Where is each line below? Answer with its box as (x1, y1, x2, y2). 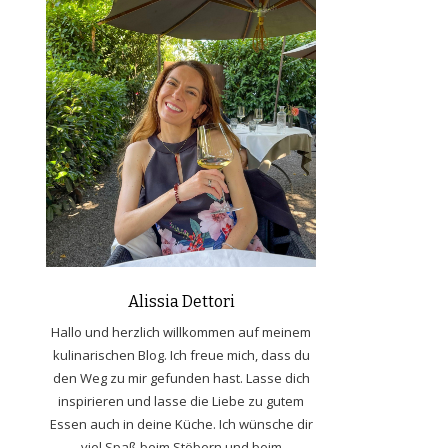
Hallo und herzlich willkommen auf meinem (51, 322, 311, 341)
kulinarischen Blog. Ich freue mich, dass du (52, 345, 310, 364)
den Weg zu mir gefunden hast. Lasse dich (52, 368, 310, 387)
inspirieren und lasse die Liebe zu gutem (58, 391, 304, 410)
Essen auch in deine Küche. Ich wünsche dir (49, 414, 313, 433)
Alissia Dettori (127, 291, 235, 311)
